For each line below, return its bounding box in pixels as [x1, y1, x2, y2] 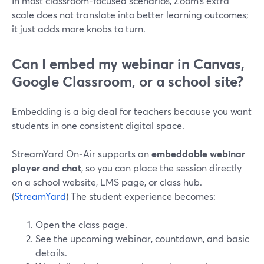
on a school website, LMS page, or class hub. [12, 176, 202, 188]
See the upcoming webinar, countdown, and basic [35, 232, 249, 245]
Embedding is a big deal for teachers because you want [12, 105, 252, 117]
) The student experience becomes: [66, 190, 216, 202]
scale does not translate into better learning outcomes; [12, 8, 249, 21]
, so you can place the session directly [81, 161, 242, 174]
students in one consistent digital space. [12, 119, 184, 131]
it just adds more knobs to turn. [12, 22, 146, 35]
